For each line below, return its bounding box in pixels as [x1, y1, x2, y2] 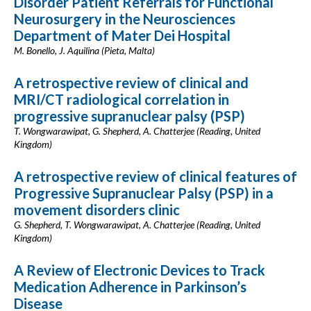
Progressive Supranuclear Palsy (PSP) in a [14, 185, 274, 201]
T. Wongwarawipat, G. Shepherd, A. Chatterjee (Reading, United [14, 125, 260, 137]
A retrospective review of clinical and [14, 74, 249, 91]
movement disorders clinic [14, 201, 180, 218]
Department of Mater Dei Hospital [14, 27, 230, 44]
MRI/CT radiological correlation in [14, 91, 229, 108]
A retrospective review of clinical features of [14, 168, 297, 185]
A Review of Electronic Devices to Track [14, 262, 265, 278]
